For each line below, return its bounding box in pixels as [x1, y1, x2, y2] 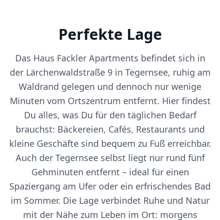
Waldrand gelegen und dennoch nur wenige [19, 80, 201, 92]
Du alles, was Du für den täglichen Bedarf [24, 109, 196, 121]
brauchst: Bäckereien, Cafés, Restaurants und [15, 123, 205, 135]
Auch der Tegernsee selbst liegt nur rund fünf [15, 151, 205, 164]
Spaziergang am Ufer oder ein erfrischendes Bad [9, 180, 211, 192]
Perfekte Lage [58, 24, 162, 44]
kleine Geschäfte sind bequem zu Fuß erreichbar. [9, 137, 211, 149]
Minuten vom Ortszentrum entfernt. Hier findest [9, 94, 211, 107]
